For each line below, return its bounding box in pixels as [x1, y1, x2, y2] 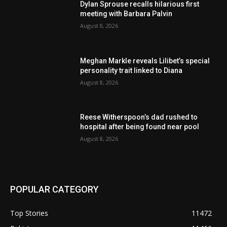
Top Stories [10, 208, 48, 218]
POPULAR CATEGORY [10, 184, 99, 195]
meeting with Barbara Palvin [80, 10, 173, 18]
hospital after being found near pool [80, 123, 200, 131]
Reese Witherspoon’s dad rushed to [80, 113, 198, 122]
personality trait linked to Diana [80, 66, 183, 74]
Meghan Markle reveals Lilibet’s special [80, 56, 210, 65]
